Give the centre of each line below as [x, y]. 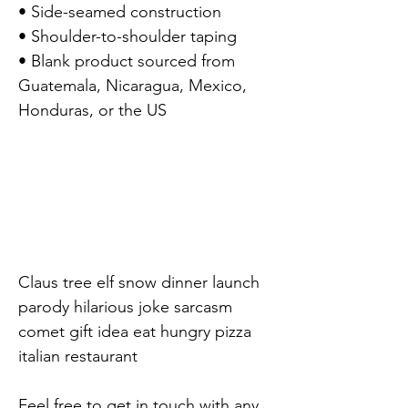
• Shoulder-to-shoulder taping [127, 36]
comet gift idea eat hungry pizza [135, 331]
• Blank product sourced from [127, 61]
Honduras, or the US [92, 110]
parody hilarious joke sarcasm [125, 306]
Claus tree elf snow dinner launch [139, 282]
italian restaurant [78, 356]
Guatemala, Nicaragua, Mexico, [133, 85]
